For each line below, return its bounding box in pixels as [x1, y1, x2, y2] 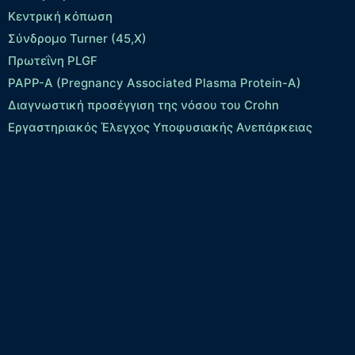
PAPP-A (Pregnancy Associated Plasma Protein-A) [7, 75, 301, 91]
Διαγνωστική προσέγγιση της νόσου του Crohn [7, 97, 279, 113]
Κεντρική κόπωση [7, 9, 113, 25]
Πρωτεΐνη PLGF [7, 53, 97, 69]
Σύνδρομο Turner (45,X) [7, 31, 147, 47]
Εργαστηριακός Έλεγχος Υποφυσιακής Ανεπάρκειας [7, 120, 312, 136]
